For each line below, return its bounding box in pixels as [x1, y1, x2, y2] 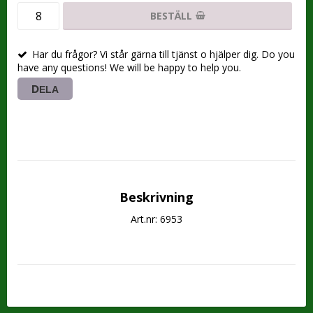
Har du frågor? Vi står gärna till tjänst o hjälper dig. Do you [32, 47, 295, 61]
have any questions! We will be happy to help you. [17, 60, 241, 74]
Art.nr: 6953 [131, 212, 182, 226]
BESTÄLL [150, 8, 192, 22]
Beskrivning [119, 188, 194, 205]
